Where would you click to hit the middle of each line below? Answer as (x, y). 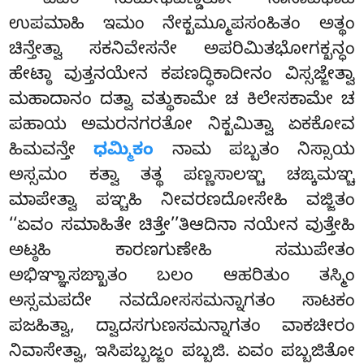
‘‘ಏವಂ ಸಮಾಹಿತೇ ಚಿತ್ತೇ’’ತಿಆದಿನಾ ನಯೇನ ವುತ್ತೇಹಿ (182, 228)
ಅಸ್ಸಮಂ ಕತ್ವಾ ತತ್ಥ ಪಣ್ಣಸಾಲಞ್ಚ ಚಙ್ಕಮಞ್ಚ (182, 178)
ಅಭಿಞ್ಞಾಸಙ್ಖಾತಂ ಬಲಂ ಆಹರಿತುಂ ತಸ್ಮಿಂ (182, 278)
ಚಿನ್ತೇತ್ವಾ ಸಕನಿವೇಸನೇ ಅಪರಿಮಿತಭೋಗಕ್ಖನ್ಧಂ (182, 52)
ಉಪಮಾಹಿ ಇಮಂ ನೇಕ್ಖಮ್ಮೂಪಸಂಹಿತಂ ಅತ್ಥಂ (182, 26)
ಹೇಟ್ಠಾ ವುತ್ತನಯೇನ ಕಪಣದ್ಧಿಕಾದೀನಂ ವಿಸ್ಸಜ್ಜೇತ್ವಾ (182, 77)
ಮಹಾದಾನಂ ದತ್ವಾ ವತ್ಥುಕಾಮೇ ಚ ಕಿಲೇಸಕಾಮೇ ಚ (182, 102)
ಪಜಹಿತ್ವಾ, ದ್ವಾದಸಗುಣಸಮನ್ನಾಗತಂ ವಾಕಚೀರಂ (182, 329)
